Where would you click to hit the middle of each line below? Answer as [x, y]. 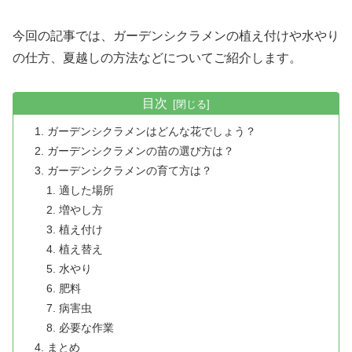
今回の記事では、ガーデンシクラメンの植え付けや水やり [176, 36]
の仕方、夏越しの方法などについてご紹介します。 [157, 58]
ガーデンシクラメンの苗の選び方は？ [141, 150]
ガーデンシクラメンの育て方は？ [130, 170]
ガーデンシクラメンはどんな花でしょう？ [152, 131]
